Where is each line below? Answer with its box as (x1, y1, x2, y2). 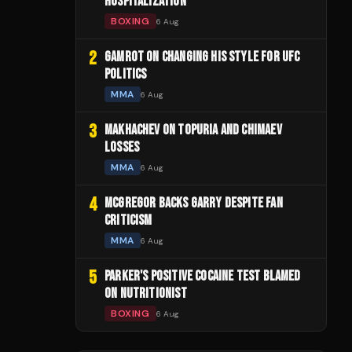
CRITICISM (104, 212, 152, 229)
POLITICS (104, 66, 147, 82)
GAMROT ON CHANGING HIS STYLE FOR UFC (104, 49, 300, 65)
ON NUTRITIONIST (104, 285, 187, 302)
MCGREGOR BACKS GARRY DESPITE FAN (104, 195, 283, 211)
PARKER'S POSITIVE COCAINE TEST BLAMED (104, 268, 301, 284)
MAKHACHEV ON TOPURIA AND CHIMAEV (104, 122, 282, 138)
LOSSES (104, 139, 140, 156)
